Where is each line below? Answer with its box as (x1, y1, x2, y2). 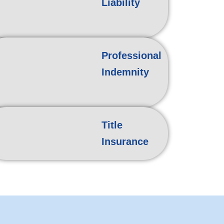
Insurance (101, 136, 148, 147)
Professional (101, 50, 161, 61)
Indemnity (101, 66, 149, 78)
